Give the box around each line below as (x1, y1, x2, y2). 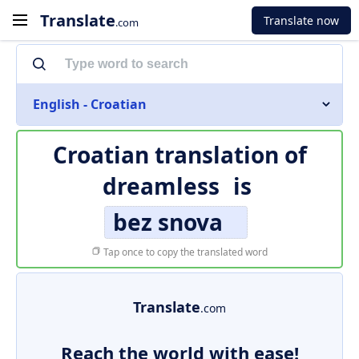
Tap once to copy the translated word (101, 245, 268, 259)
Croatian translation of (52, 139, 307, 170)
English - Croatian (33, 95, 147, 113)
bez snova (112, 207, 223, 237)
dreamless (102, 171, 220, 201)
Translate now (264, 12, 339, 28)
